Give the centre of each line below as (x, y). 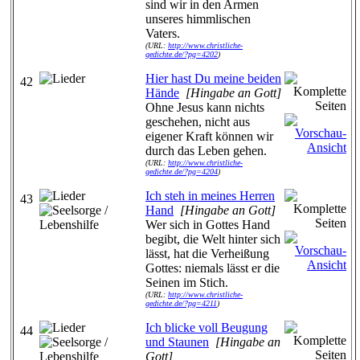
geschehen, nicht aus (198, 122)
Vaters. (163, 33)
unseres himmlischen (198, 19)
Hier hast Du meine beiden (213, 78)
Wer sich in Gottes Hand (208, 225)
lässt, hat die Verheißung (207, 254)
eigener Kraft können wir (209, 136)
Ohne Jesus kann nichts (205, 107)
